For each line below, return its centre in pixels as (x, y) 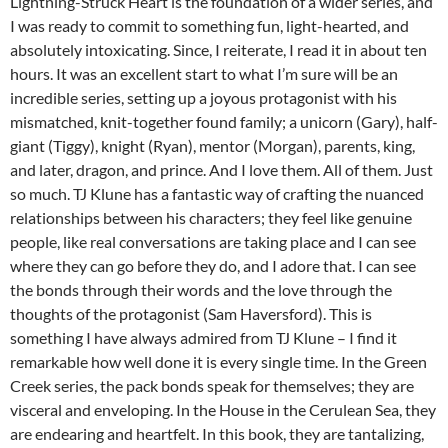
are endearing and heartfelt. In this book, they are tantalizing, (217, 434)
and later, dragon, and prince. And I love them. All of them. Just (221, 170)
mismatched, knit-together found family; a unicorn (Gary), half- (224, 122)
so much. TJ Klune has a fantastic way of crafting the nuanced (217, 194)
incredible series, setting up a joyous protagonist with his (203, 98)
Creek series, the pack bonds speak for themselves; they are (212, 386)
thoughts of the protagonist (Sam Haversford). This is (191, 314)
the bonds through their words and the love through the (201, 290)
